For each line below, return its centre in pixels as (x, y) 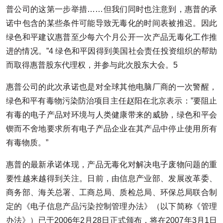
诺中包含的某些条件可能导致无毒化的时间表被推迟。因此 (111, 23)
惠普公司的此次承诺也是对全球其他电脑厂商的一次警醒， (111, 87)
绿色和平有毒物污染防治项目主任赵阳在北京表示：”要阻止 (111, 101)
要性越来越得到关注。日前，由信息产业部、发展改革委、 (111, 178)
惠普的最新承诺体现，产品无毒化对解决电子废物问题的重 (111, 164)
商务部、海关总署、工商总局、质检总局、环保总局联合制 (111, 192)
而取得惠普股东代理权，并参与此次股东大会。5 (92, 65)
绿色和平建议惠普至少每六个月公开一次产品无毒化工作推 (111, 37)
